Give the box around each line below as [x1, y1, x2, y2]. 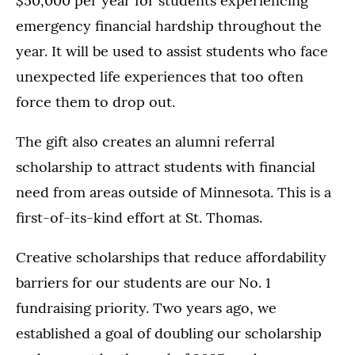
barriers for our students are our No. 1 [16, 273, 271, 292]
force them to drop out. [16, 93, 175, 112]
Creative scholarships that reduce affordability [16, 248, 326, 267]
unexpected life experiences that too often [16, 67, 303, 86]
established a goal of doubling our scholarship [16, 324, 322, 343]
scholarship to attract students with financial [16, 158, 315, 177]
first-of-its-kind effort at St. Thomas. [16, 208, 262, 227]
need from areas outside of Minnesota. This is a [16, 183, 331, 202]
